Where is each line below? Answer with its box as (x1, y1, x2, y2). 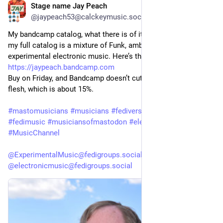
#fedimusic (8, 117, 45, 126)
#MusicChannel (8, 128, 60, 137)
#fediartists (168, 106, 207, 115)
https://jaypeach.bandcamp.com (8, 62, 114, 72)
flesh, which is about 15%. (8, 84, 94, 94)
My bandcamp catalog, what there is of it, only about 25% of (8, 29, 206, 39)
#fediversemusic (111, 106, 166, 115)
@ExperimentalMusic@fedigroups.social (8, 150, 142, 159)
